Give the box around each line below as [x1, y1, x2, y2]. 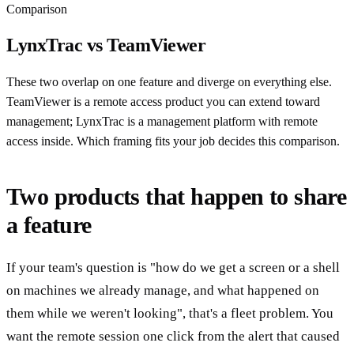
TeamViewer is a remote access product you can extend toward [6, 94, 320, 108]
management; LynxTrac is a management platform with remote [6, 114, 318, 128]
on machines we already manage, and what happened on [6, 283, 319, 299]
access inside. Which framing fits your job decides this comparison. [6, 134, 340, 148]
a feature [6, 211, 92, 238]
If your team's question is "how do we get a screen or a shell [6, 260, 340, 276]
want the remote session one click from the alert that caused [6, 329, 340, 345]
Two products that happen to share [6, 183, 347, 209]
